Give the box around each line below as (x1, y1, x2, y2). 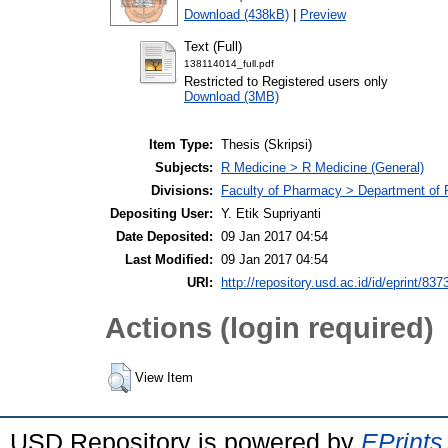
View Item (135, 370, 193, 386)
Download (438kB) (184, 6, 289, 22)
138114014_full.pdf (184, 57, 274, 69)
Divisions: (151, 183, 213, 199)
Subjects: (155, 160, 213, 176)
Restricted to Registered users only (184, 73, 388, 89)
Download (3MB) (184, 88, 279, 104)
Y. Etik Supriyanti (221, 206, 321, 222)
